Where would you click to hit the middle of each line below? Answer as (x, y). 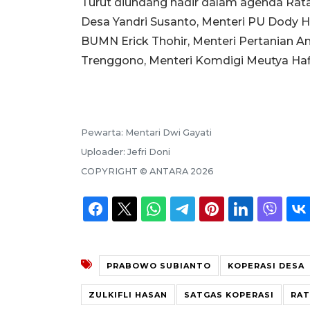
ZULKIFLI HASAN (128, 294)
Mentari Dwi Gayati (168, 132)
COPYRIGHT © (115, 171)
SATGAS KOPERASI (229, 294)
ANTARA (169, 171)
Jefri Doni (149, 152)
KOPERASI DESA (266, 265)
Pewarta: (103, 132)
